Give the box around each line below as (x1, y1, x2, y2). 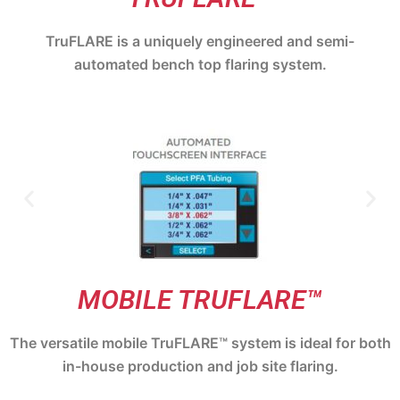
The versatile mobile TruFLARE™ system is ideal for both (9, 333, 391, 352)
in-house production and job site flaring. (62, 356, 338, 375)
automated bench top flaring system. (73, 55, 327, 73)
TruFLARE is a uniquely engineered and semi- (46, 32, 354, 50)
